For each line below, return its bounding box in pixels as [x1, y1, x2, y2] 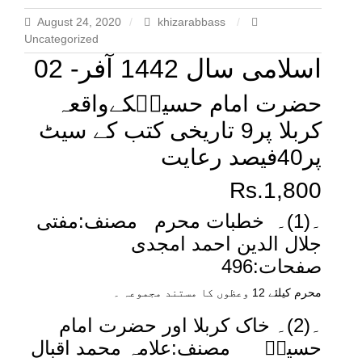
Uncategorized [24, 32, 99, 45]
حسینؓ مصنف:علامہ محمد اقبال [31, 337, 322, 359]
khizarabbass [154, 15, 229, 28]
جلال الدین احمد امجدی [125, 233, 322, 255]
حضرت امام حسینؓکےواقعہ [56, 91, 322, 116]
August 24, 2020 [37, 15, 121, 28]
